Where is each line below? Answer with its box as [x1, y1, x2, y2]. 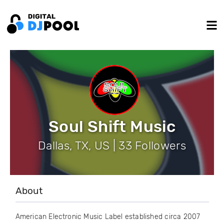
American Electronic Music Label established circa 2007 [15, 212, 200, 221]
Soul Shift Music [48, 117, 176, 136]
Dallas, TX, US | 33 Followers [38, 138, 186, 152]
